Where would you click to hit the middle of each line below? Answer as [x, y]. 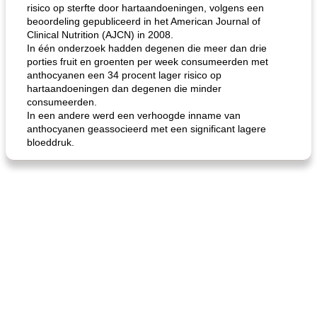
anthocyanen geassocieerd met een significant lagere [146, 129]
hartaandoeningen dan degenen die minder [124, 88]
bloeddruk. [51, 142]
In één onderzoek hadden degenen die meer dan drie [147, 48]
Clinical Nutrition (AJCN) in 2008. [100, 35]
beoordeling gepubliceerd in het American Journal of [144, 21]
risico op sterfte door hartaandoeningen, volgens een [145, 8]
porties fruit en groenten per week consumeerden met [148, 62]
